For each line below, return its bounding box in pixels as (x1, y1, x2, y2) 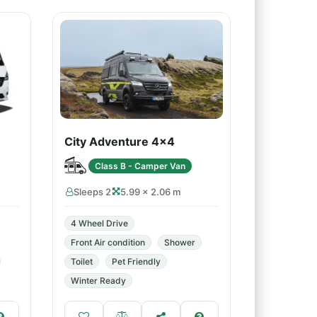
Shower (164, 237, 195, 248)
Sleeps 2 (74, 186, 111, 197)
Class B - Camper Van (95, 160, 185, 171)
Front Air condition (71, 237, 145, 248)
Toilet (71, 256, 93, 267)
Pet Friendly (112, 256, 161, 267)
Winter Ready (71, 275, 126, 286)
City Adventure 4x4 (64, 134, 175, 149)
